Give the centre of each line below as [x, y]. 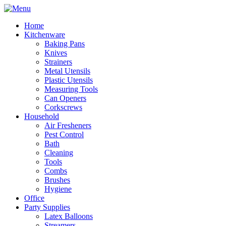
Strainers [58, 62]
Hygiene [58, 189]
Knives [56, 53]
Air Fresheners [68, 125]
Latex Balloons [69, 216]
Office [34, 198]
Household [42, 116]
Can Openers [65, 98]
